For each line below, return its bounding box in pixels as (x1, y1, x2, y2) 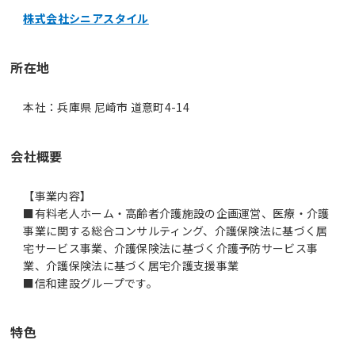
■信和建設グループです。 (23, 274, 158, 291)
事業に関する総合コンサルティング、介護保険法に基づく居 (23, 222, 328, 239)
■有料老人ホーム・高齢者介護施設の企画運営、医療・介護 (23, 204, 330, 221)
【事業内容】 (23, 187, 92, 204)
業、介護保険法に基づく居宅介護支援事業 (23, 257, 239, 273)
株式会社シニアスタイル (23, 10, 149, 26)
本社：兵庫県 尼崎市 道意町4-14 (23, 98, 189, 115)
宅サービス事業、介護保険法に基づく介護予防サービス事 (23, 239, 319, 256)
